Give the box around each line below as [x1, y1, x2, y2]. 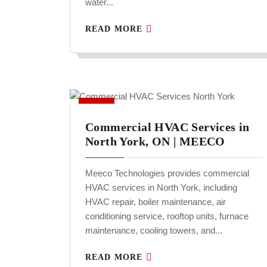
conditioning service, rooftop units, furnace [85, 211, 249, 222]
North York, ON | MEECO [85, 135, 225, 148]
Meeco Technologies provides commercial [85, 168, 249, 179]
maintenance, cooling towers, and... [85, 225, 222, 236]
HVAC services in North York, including [85, 182, 237, 193]
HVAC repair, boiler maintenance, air [85, 197, 226, 207]
